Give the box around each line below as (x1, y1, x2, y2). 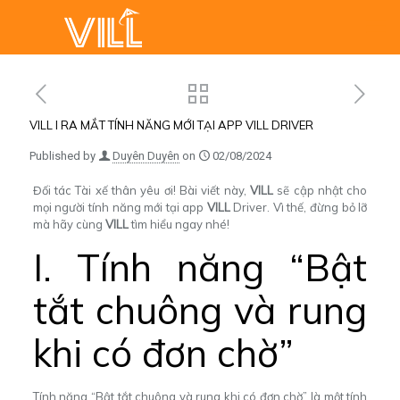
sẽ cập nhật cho (272, 183, 368, 197)
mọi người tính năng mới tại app (32, 200, 207, 214)
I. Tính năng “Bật (32, 244, 368, 291)
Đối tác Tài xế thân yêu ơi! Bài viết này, (32, 183, 250, 197)
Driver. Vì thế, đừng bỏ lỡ (229, 200, 368, 214)
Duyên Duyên (112, 149, 179, 162)
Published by (29, 149, 96, 162)
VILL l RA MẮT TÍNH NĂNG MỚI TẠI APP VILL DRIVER (29, 118, 313, 132)
